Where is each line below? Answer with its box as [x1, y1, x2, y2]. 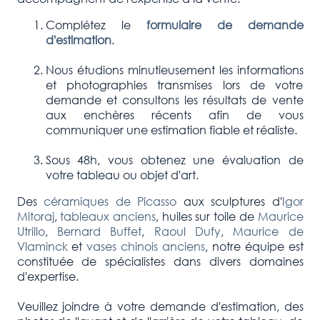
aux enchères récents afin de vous [45, 107, 304, 123]
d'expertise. [16, 269, 79, 284]
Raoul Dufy [154, 224, 221, 239]
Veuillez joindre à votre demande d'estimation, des [16, 299, 304, 314]
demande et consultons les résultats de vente [45, 92, 304, 108]
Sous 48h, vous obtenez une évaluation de [45, 152, 304, 168]
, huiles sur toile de [155, 209, 258, 224]
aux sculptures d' [176, 194, 282, 209]
